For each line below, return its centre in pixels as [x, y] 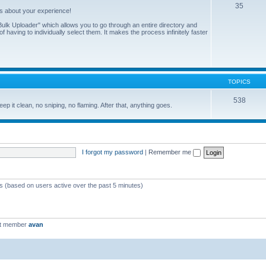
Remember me [170, 152]
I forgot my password [112, 152]
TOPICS [239, 82]
